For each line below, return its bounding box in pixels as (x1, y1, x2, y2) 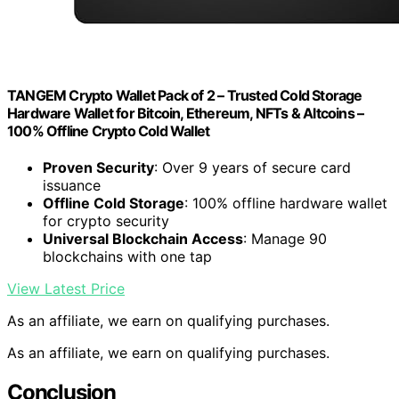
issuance (43, 176, 101, 195)
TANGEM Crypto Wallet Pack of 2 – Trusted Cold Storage (7, 86, 362, 105)
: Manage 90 (243, 230, 327, 248)
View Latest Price (7, 280, 125, 298)
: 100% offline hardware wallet (184, 194, 387, 213)
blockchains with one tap (43, 248, 212, 266)
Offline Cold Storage (43, 194, 184, 213)
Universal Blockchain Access (43, 230, 243, 248)
